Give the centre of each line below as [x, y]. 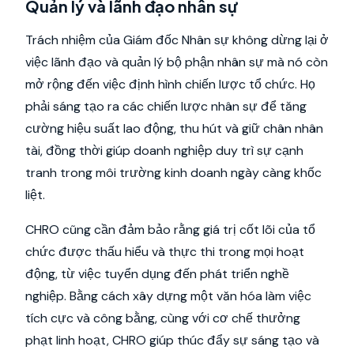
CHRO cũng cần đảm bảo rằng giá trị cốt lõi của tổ [170, 230]
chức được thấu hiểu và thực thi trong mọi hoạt [165, 252]
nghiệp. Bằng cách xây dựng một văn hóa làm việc [168, 296]
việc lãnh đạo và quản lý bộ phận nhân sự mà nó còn [177, 62]
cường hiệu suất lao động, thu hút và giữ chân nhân [174, 128]
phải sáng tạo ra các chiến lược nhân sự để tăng [166, 106]
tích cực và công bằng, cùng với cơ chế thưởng [163, 318]
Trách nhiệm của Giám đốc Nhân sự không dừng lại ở [177, 40]
